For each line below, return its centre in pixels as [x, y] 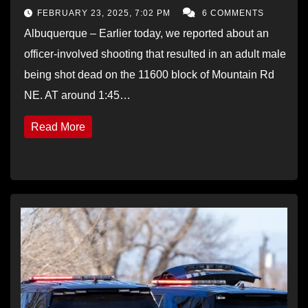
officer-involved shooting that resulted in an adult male [155, 54]
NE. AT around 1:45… [77, 95]
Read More [58, 126]
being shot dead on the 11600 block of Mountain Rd [149, 74]
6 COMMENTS [233, 13]
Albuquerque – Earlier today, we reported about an [146, 33]
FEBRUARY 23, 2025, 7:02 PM [105, 13]
